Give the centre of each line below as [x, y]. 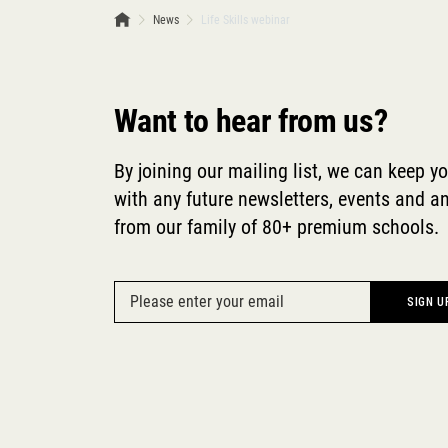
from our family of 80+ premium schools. [277, 227]
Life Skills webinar [246, 20]
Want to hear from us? [251, 121]
